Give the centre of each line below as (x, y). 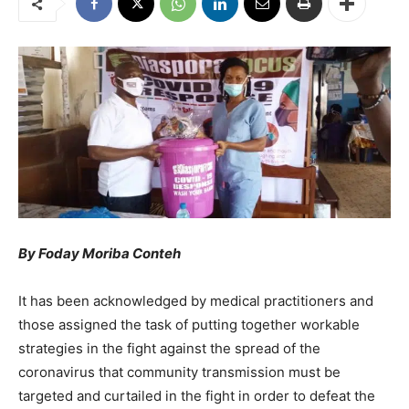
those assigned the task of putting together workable (189, 325)
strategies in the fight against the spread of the (169, 349)
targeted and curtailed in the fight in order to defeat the (197, 396)
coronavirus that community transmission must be (179, 372)
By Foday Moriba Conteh (100, 254)
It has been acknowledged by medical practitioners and (196, 301)
